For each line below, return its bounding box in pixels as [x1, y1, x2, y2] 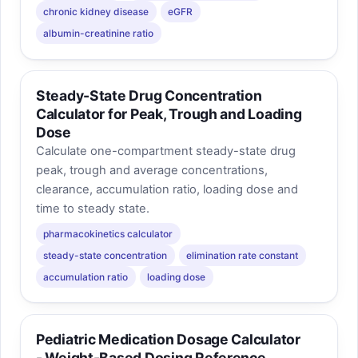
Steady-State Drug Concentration [35, 87, 262, 105]
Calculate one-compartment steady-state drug [35, 144, 296, 159]
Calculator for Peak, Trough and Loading [35, 105, 302, 123]
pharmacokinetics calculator [43, 227, 173, 240]
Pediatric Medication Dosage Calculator [35, 330, 300, 348]
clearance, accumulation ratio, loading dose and [35, 182, 298, 197]
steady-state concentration [43, 249, 168, 261]
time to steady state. [35, 201, 149, 217]
